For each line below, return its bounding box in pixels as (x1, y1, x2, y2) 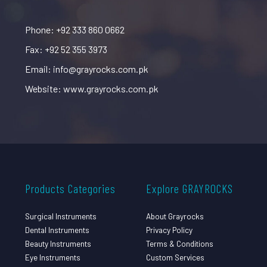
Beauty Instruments (25, 238, 91, 249)
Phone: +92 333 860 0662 (25, 23, 125, 35)
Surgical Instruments (25, 210, 97, 221)
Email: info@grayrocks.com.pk (25, 63, 148, 74)
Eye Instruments (25, 252, 80, 262)
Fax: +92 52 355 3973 (25, 43, 107, 55)
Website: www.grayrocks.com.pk (25, 82, 159, 94)
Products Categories (25, 181, 116, 195)
